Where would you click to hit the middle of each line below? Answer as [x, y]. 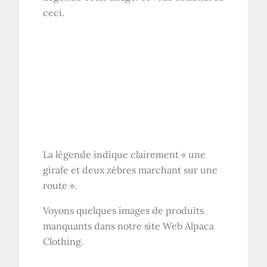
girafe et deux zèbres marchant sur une [131, 170]
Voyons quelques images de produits [124, 211]
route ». [60, 186]
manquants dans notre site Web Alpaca [129, 226]
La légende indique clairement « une [125, 155]
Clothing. [63, 242]
